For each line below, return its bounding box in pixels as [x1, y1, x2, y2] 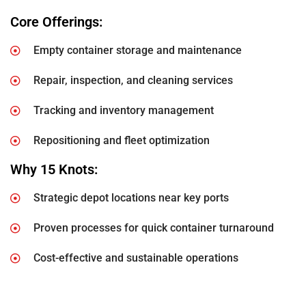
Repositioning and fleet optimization [33, 134, 210, 148]
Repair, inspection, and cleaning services [33, 74, 233, 87]
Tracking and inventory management [33, 104, 214, 117]
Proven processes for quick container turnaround [33, 221, 274, 235]
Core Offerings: [10, 14, 102, 31]
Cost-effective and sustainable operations [33, 251, 238, 265]
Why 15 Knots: [10, 161, 98, 178]
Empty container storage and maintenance [33, 44, 242, 57]
